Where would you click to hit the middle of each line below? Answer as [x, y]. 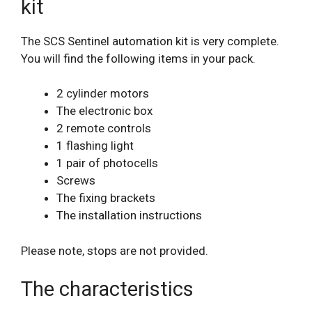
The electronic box [104, 111]
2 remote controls [104, 128]
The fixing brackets [106, 198]
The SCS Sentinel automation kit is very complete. [150, 41]
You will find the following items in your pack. [138, 58]
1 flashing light [95, 146]
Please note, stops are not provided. [115, 250]
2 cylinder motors [103, 94]
